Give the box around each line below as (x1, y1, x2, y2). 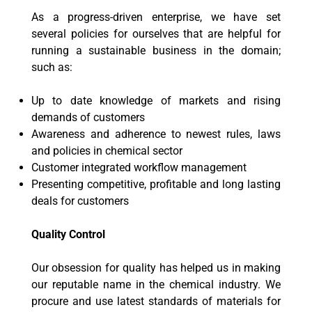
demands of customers (31, 111, 145, 124)
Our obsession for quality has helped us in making (31, 261, 281, 274)
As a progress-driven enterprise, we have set (31, 10, 281, 24)
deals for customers (31, 194, 129, 208)
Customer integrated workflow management (31, 161, 247, 174)
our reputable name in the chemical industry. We (31, 278, 281, 291)
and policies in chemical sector (31, 144, 182, 157)
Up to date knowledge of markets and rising (31, 94, 281, 107)
